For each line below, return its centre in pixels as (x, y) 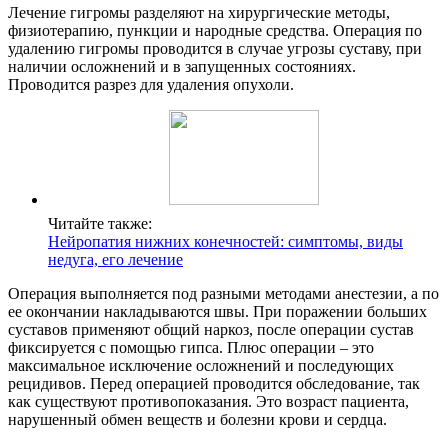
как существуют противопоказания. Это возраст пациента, (208, 402)
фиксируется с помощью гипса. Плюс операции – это (191, 348)
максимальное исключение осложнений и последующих (201, 366)
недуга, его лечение (115, 260)
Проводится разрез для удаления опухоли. (151, 85)
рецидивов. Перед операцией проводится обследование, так (214, 384)
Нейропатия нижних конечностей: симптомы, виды (225, 242)
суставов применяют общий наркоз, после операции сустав (211, 330)
